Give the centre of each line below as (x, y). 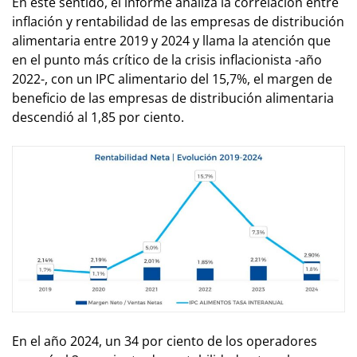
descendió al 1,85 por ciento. (98, 117)
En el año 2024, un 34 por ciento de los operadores (165, 341)
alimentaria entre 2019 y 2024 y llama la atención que (171, 40)
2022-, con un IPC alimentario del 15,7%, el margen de (172, 78)
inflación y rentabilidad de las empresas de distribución (178, 21)
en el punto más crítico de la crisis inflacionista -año (167, 59)
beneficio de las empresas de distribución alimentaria (173, 98)
